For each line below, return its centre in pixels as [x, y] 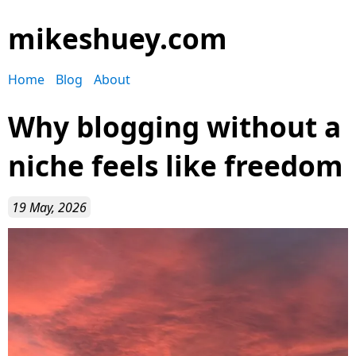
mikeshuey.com [118, 38]
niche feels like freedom [176, 165]
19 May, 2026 [49, 207]
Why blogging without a [174, 126]
